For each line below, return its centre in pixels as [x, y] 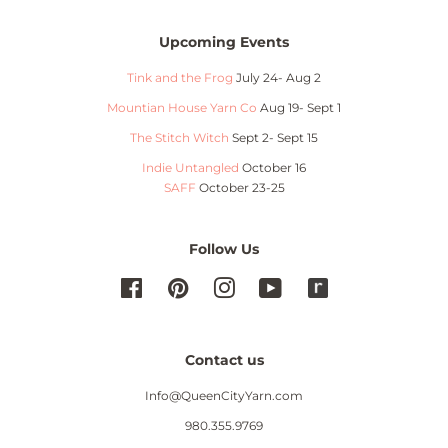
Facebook [173, 285]
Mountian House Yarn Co [182, 107]
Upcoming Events [224, 41]
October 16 [274, 167]
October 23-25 [240, 187]
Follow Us [224, 248]
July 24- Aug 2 [277, 77]
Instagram [266, 285]
